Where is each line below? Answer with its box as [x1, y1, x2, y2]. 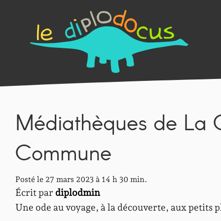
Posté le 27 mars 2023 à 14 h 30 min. [15, 175, 147, 184]
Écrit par [15, 187, 55, 198]
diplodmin [55, 187, 100, 198]
